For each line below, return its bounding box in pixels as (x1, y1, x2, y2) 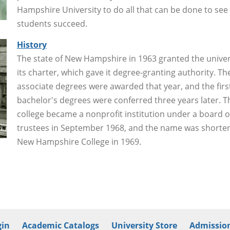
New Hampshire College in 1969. (16, 136, 141, 148)
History (16, 39, 47, 51)
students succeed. (16, 18, 87, 30)
